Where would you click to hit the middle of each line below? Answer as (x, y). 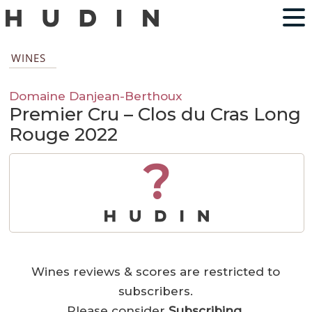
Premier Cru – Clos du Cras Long (155, 115)
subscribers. (156, 291)
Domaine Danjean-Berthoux (96, 96)
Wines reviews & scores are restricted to (156, 272)
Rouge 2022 (64, 135)
